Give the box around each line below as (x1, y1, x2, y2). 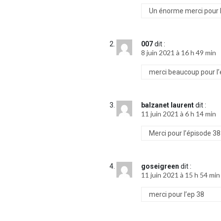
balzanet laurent (141, 101, 194, 110)
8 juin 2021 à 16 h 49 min (141, 48, 217, 57)
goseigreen (141, 162, 180, 171)
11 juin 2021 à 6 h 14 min (141, 110, 217, 118)
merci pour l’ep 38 (149, 190, 205, 199)
